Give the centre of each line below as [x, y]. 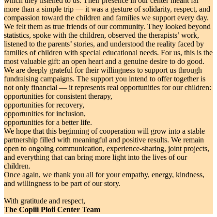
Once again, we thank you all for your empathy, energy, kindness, [104, 174]
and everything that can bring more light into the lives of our [95, 157]
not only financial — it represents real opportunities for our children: [108, 87]
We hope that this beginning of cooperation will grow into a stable [104, 131]
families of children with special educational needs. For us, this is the [108, 52]
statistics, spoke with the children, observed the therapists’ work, [101, 35]
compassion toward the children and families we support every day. [106, 17]
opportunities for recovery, [44, 105]
